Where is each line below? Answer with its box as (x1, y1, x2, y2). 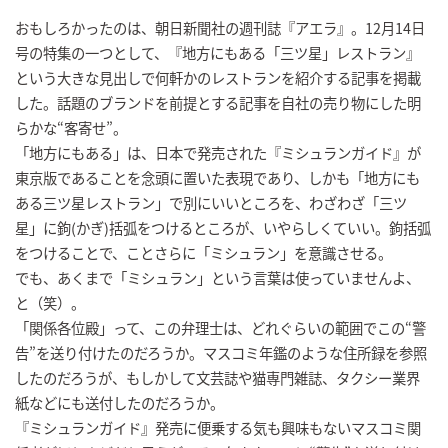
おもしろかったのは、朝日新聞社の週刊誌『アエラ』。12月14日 (15, 16, 425, 38)
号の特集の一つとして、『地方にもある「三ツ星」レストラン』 (15, 41, 420, 63)
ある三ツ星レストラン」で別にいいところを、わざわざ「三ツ (15, 191, 407, 213)
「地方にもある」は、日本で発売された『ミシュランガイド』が (15, 141, 421, 163)
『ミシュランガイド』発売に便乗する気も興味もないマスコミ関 (15, 416, 421, 438)
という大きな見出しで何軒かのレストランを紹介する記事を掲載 (15, 66, 421, 88)
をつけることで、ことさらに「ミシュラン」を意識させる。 (15, 241, 392, 263)
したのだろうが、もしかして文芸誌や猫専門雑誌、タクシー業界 (15, 366, 420, 388)
